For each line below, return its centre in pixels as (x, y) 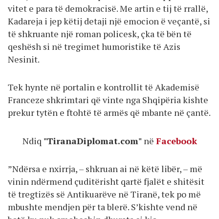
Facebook (176, 141)
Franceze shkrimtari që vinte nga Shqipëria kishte (108, 100)
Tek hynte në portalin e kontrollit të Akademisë (104, 87)
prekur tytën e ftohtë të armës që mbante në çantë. (109, 112)
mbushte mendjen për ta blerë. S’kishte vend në (103, 207)
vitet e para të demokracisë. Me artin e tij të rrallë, (108, 8)
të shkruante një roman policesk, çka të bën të (100, 33)
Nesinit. (24, 59)
